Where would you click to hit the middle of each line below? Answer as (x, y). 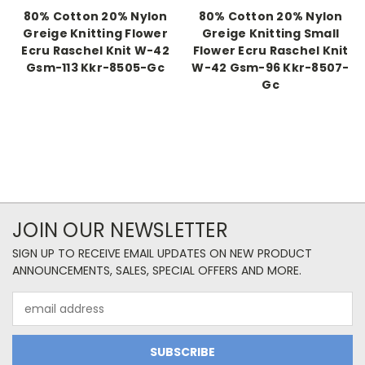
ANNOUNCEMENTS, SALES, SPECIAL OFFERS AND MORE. (157, 271)
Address (35, 317)
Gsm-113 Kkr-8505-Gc (95, 68)
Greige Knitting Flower (95, 34)
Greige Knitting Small (270, 34)
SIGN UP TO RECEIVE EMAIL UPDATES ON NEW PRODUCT (162, 254)
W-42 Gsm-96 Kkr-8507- (270, 68)
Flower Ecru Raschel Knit (270, 51)
